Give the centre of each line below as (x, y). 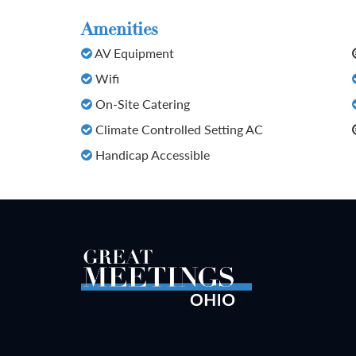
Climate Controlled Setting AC (178, 129)
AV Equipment (133, 53)
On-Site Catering (141, 104)
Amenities (120, 31)
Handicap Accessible (151, 155)
